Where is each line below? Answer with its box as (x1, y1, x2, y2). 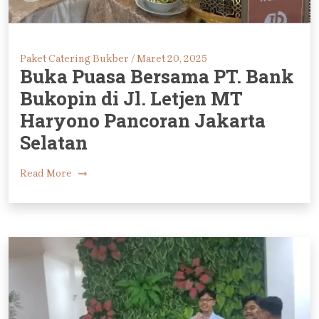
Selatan (20, 130, 88, 155)
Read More (20, 167, 74, 179)
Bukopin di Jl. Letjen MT (20, 86, 243, 111)
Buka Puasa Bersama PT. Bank (20, 64, 294, 89)
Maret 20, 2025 (135, 53, 207, 66)
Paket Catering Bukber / (20, 53, 135, 66)
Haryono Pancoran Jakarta (20, 108, 266, 133)
